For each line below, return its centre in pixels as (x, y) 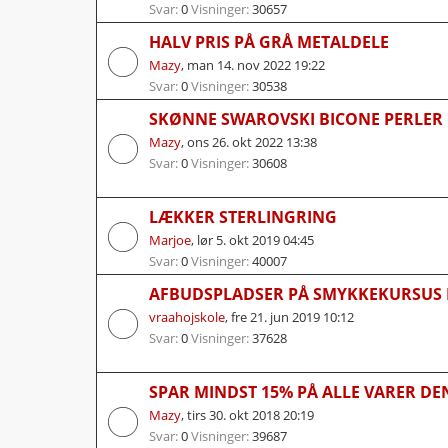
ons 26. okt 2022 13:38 (252, 141)
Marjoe (170, 239)
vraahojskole (187, 316)
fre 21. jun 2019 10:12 (292, 316)
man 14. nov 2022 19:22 (256, 64)
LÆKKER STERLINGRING (243, 216)
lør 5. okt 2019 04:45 (255, 239)
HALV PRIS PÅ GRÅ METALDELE (269, 41)
